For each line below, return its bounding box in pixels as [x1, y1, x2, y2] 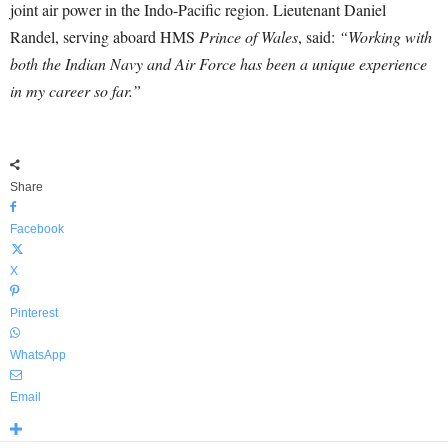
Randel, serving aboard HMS [10, 25, 199, 47]
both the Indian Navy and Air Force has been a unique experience [10, 52, 427, 74]
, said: [298, 25, 339, 47]
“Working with [339, 25, 432, 47]
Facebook [10, 221, 64, 236]
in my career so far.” [10, 79, 141, 101]
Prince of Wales [199, 25, 298, 47]
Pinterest [10, 305, 58, 320]
